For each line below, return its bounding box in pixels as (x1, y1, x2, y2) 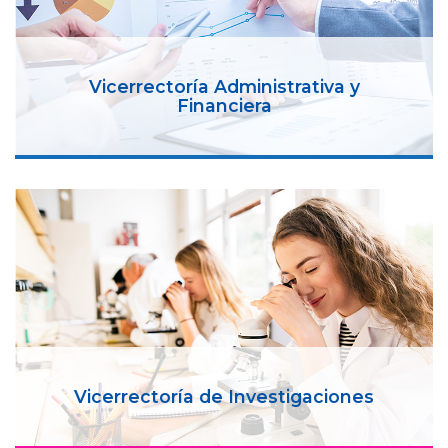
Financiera (176, 94, 272, 116)
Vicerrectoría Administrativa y (88, 75, 360, 97)
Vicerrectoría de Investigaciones (74, 385, 374, 407)
